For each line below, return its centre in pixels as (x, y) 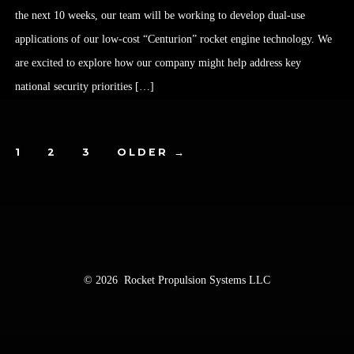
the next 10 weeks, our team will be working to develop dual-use (160, 16)
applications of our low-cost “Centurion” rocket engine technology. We (173, 40)
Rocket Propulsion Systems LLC (197, 281)
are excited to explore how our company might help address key (158, 63)
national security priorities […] (84, 87)
